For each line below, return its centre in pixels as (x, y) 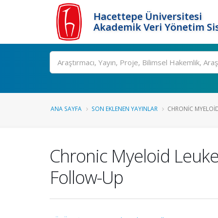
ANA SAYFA (66, 109)
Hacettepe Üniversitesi (148, 16)
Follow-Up (86, 177)
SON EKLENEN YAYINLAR (125, 109)
